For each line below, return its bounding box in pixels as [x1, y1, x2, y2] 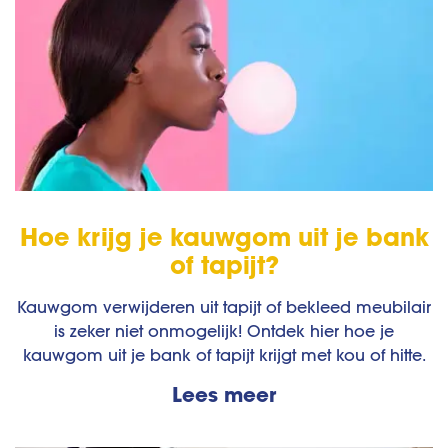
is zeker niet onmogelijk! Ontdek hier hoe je [54, 321, 394, 342]
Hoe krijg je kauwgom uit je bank [19, 220, 429, 254]
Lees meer [172, 381, 276, 408]
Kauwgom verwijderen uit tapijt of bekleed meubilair [17, 297, 431, 318]
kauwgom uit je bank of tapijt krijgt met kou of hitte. [22, 345, 426, 366]
